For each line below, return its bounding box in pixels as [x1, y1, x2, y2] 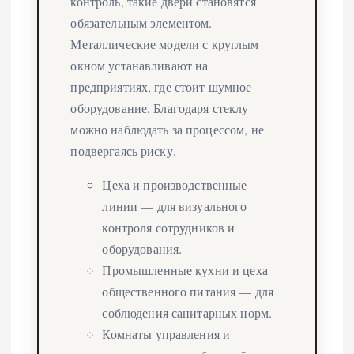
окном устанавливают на [70, 56, 209, 73]
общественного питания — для [102, 282, 274, 299]
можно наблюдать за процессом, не [70, 120, 264, 137]
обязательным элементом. [70, 13, 213, 31]
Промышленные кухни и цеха [102, 261, 268, 278]
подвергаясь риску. [70, 141, 176, 159]
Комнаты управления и [102, 325, 231, 342]
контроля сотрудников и [102, 218, 235, 235]
